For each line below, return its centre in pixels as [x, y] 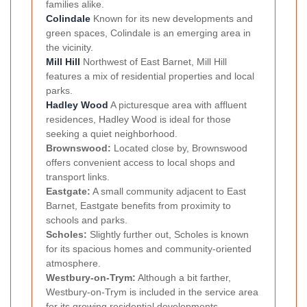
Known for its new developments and [172, 19]
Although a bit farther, [183, 278]
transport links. [78, 177]
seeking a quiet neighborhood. [112, 134]
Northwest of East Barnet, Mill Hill [153, 62]
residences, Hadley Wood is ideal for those [138, 120]
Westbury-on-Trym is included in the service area [152, 292]
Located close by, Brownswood [179, 148]
